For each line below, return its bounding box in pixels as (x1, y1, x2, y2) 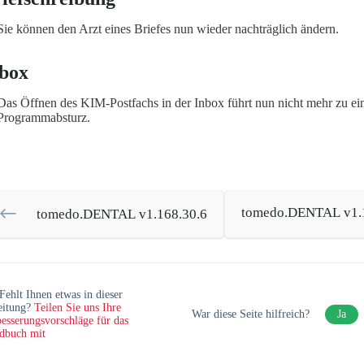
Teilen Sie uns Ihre (33, 301, 121, 314)
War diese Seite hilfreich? (191, 307, 313, 320)
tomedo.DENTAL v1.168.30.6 (36, 206, 207, 222)
